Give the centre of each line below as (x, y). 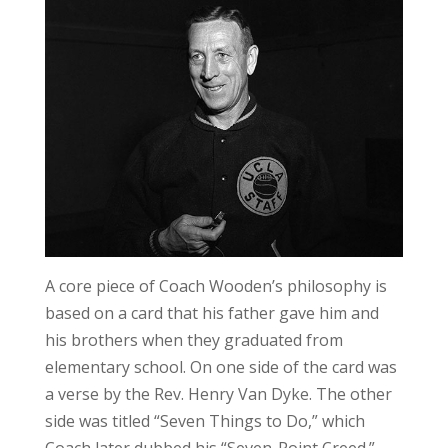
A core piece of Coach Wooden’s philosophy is (215, 286)
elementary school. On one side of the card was (220, 367)
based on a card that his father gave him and (211, 313)
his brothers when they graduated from (193, 340)
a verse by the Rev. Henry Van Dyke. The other (218, 394)
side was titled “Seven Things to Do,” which (204, 421)
